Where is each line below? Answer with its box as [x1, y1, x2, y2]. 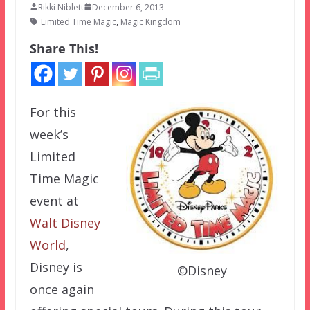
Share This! [29, 39, 98, 57]
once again [29, 280, 94, 298]
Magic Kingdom [120, 15, 181, 28]
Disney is [29, 258, 82, 275]
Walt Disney [29, 214, 100, 231]
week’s [29, 125, 69, 143]
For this [29, 103, 76, 120]
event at [29, 192, 79, 209]
